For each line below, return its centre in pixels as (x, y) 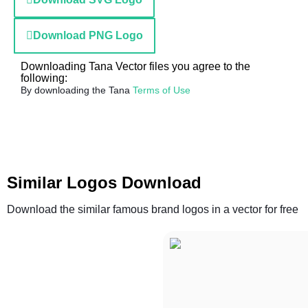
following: (44, 78)
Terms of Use (162, 90)
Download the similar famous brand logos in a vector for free (153, 209)
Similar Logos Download (104, 183)
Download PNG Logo (88, 35)
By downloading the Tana (77, 90)
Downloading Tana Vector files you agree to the (135, 66)
